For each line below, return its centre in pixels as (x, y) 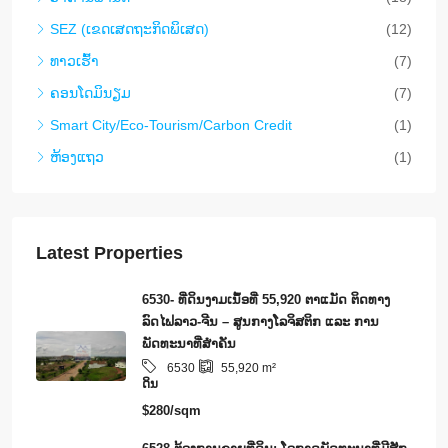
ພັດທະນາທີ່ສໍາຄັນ (189, 344)
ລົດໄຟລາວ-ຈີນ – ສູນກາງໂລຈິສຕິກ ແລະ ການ (260, 322)
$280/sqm (171, 411)
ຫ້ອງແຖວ (77, 157)
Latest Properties (109, 253)
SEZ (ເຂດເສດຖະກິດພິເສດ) (129, 29)
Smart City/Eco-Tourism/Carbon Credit (171, 125)
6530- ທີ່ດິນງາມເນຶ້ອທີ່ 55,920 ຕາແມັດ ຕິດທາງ (266, 300)
